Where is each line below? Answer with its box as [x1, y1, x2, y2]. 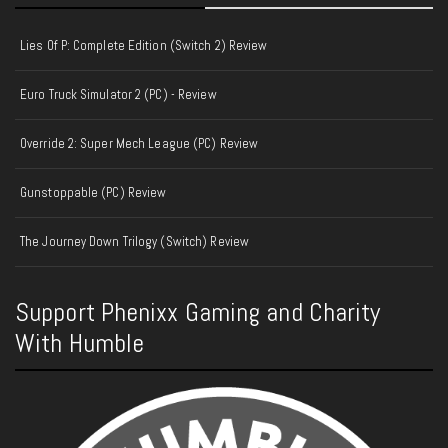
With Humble [15, 327, 145, 360]
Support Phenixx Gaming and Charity [15, 296, 381, 329]
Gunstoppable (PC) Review [20, 184, 167, 201]
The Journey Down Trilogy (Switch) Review [20, 233, 249, 250]
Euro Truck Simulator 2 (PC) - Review [20, 86, 217, 103]
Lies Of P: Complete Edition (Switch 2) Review [20, 37, 268, 54]
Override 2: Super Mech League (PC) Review [20, 135, 259, 152]
